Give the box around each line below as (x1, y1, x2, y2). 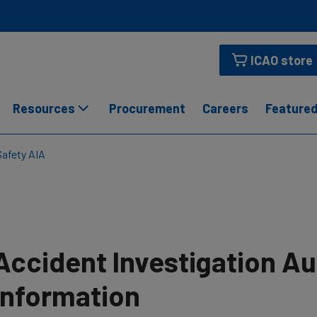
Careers (202, 100, 248, 116)
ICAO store (250, 52, 313, 68)
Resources (13, 100, 75, 116)
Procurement (109, 100, 185, 116)
